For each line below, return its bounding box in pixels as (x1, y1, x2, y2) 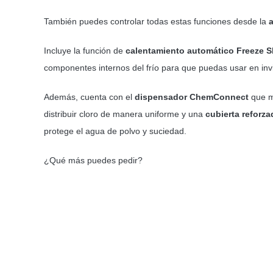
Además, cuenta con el (43, 91, 135, 102)
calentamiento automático (125, 45, 234, 55)
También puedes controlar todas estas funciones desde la (43, 16, 269, 26)
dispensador (134, 91, 187, 102)
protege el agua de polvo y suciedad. (43, 126, 186, 136)
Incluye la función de (43, 45, 126, 55)
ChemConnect (189, 91, 251, 102)
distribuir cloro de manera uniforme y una (43, 108, 205, 119)
